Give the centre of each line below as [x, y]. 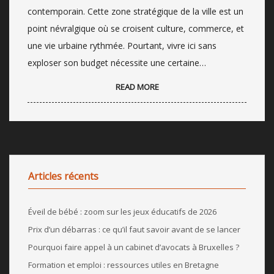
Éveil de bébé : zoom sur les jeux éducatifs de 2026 [122, 211]
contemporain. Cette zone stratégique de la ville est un [135, 11]
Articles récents [63, 176]
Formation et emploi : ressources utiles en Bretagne [124, 265]
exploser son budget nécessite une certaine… [117, 62]
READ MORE [137, 87]
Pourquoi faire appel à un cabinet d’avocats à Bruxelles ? [134, 247]
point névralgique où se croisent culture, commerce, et [136, 28]
